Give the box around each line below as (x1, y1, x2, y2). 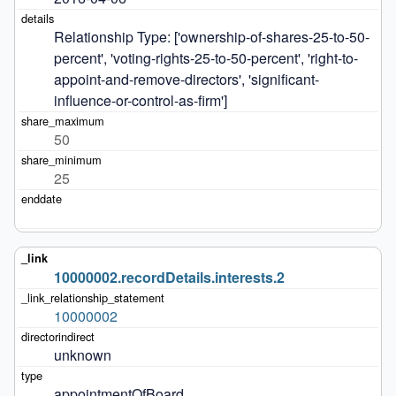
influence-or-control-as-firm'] (53, 89, 227, 110)
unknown (53, 344, 111, 365)
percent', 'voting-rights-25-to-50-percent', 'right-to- (53, 47, 358, 68)
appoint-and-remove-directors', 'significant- (53, 68, 319, 89)
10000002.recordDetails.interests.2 (53, 266, 285, 287)
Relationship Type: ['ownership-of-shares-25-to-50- (53, 26, 369, 47)
